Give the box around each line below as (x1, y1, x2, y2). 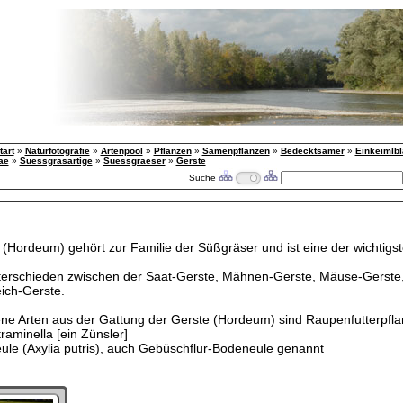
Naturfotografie (24, 146, 90, 156)
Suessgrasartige (19, 156, 93, 166)
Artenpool (100, 146, 143, 156)
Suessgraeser (103, 156, 166, 166)
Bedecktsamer (280, 146, 345, 156)
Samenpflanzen (201, 146, 270, 156)
